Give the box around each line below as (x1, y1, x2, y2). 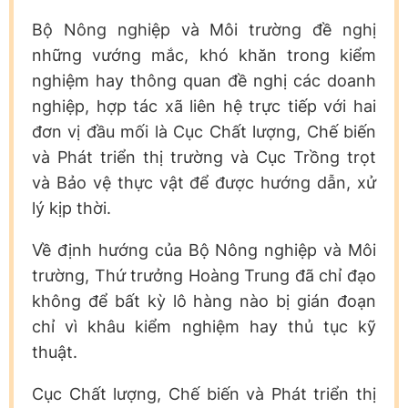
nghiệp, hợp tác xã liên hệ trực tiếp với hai (32, 96, 376, 116)
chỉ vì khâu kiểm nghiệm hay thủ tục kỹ (32, 316, 376, 336)
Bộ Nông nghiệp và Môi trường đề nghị (32, 19, 376, 39)
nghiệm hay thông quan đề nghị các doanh (32, 70, 376, 90)
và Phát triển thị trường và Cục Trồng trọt (32, 147, 376, 167)
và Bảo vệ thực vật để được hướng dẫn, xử (32, 172, 376, 192)
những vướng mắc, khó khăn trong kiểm (32, 45, 376, 65)
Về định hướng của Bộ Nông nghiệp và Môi (32, 240, 376, 260)
